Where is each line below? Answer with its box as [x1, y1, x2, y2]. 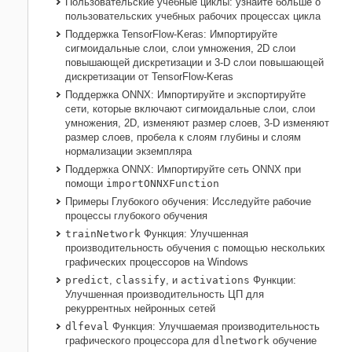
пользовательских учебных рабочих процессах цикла [65, 10, 321, 23]
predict [65, 274, 109, 287]
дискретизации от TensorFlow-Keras [65, 71, 233, 83]
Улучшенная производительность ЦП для [65, 288, 264, 301]
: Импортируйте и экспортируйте [151, 89, 306, 101]
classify [115, 274, 166, 287]
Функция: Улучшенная [141, 228, 248, 240]
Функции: [250, 274, 296, 287]
